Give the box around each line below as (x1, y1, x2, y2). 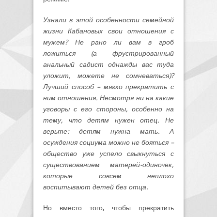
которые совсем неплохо (43, 172, 174, 180)
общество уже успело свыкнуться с (43, 150, 174, 158)
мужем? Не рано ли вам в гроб (43, 38, 174, 46)
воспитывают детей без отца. (43, 183, 148, 191)
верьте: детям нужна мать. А (43, 127, 174, 136)
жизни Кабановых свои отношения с (43, 27, 174, 35)
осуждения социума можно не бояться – (43, 139, 174, 147)
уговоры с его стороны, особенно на (43, 105, 174, 113)
